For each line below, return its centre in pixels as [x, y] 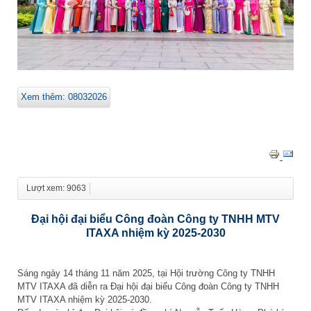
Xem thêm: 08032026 [64, 97]
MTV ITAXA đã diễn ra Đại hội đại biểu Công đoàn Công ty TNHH [148, 286]
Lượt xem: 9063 [56, 188]
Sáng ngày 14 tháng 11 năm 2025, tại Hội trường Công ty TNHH [146, 273]
